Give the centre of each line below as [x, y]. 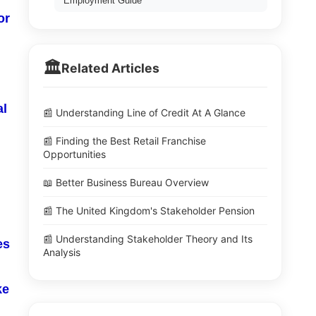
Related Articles [110, 68]
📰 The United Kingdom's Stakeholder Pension [149, 211]
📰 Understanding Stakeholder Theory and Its [148, 239]
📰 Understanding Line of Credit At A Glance [144, 113]
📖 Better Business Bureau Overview [126, 182]
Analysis [62, 252]
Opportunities [74, 154]
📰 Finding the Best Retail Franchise [124, 141]
